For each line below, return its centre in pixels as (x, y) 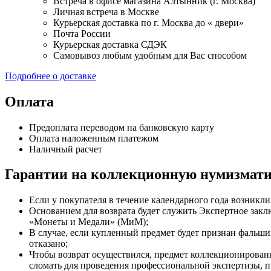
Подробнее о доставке (51, 76)
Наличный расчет (66, 149)
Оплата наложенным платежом (94, 138)
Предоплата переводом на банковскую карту (122, 127)
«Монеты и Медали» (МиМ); (89, 222)
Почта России (82, 33)
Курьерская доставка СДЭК (110, 44)
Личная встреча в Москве (106, 11)
